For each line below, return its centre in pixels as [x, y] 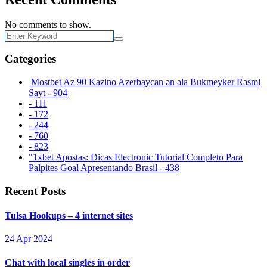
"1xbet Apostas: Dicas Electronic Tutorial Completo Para [136, 157]
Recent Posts [35, 191]
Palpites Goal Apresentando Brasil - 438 [104, 168]
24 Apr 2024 [29, 239]
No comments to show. [48, 24]
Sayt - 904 [48, 93]
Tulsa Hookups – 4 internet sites [69, 216]
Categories [30, 59]
